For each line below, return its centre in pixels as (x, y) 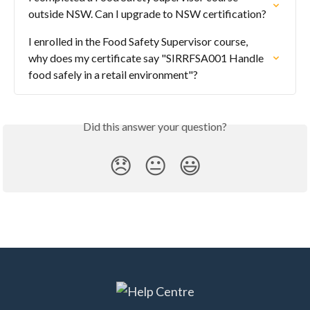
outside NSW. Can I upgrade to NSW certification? (147, 13)
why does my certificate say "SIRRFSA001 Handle (147, 57)
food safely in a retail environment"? (113, 74)
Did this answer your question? (155, 126)
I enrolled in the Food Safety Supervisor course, (139, 41)
